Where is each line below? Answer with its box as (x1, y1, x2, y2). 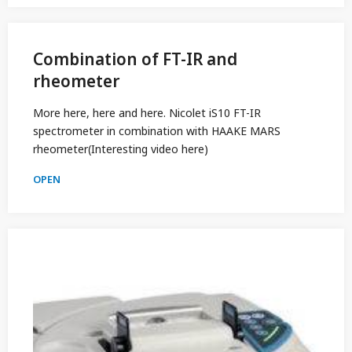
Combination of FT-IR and (33, 48, 237, 70)
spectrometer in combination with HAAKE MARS (33, 123, 280, 138)
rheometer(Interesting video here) (33, 141, 208, 156)
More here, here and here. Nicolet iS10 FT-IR (33, 105, 261, 120)
